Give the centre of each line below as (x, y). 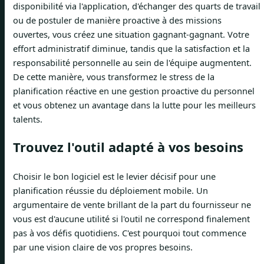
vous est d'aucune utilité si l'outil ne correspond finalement (131, 218)
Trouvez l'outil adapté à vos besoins (128, 147)
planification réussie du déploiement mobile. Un (110, 190)
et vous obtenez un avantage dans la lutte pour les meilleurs (134, 105)
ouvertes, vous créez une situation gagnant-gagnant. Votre (131, 34)
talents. (28, 119)
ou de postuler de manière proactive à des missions (117, 20)
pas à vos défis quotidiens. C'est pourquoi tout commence (130, 232)
